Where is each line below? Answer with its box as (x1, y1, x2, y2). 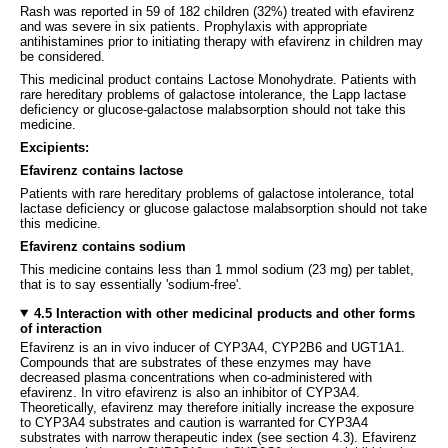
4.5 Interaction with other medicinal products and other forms (33, 305, 415, 321)
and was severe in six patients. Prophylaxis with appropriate (20, 18, 367, 34)
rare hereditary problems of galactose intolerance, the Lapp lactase (20, 86, 406, 102)
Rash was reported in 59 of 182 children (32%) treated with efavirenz (20, 3, 415, 19)
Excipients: (20, 139, 89, 155)
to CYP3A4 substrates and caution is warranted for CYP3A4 (20, 414, 368, 430)
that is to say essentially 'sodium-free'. (20, 276, 242, 292)
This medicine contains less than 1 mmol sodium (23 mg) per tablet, (20, 261, 414, 277)
